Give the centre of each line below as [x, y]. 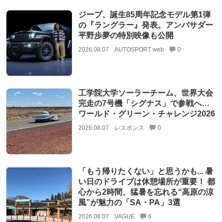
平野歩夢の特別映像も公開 [126, 35]
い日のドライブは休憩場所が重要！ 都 [146, 182]
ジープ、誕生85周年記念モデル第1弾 [144, 14]
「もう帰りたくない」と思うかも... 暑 [145, 171]
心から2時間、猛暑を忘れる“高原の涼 [146, 192]
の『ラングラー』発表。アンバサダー [145, 25]
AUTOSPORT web [139, 49]
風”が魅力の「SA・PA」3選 [129, 203]
